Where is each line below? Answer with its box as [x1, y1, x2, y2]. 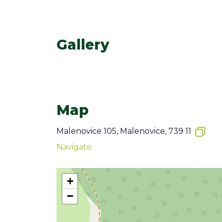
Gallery [56, 36, 109, 54]
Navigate [56, 142, 92, 152]
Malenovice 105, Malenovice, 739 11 [56, 126, 191, 136]
